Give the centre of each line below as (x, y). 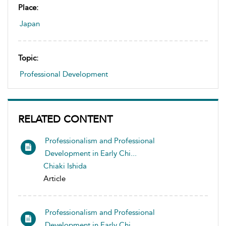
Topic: (28, 58)
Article (54, 179)
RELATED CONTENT (65, 119)
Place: (28, 8)
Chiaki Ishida (65, 166)
